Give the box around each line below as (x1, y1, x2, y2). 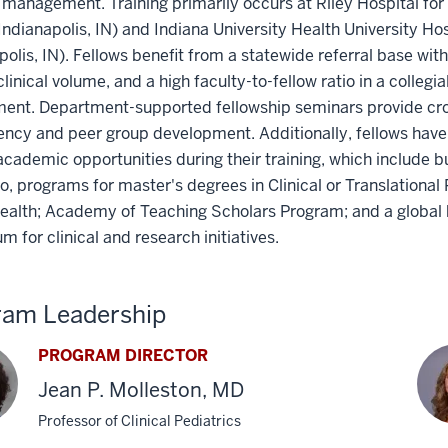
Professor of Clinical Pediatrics (38, 411, 241, 430)
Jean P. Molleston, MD (38, 376, 244, 403)
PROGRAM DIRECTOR (38, 344, 208, 366)
